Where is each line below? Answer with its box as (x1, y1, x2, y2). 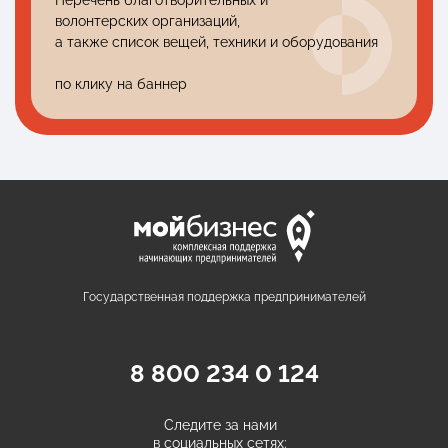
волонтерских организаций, (55, 12, 240, 29)
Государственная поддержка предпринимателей (82, 290, 366, 304)
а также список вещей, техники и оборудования (55, 33, 378, 50)
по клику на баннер (55, 75, 187, 92)
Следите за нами (163, 417, 277, 433)
